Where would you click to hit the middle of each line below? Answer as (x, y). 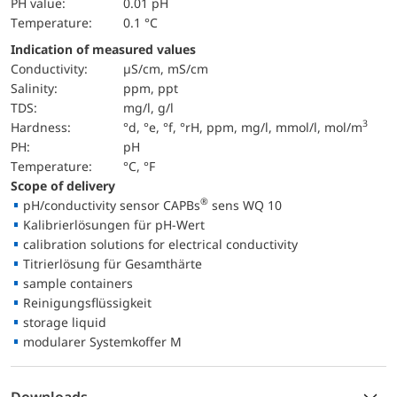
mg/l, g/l (149, 107)
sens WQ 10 (245, 205)
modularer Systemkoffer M (102, 341)
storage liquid (65, 322)
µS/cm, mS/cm (166, 68)
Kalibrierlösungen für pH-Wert (114, 224)
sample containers (78, 283)
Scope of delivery (66, 185)
